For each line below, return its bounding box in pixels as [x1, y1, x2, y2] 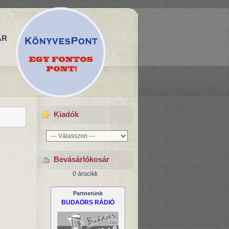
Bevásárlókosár [54, 155, 109, 164]
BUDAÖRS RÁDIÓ [61, 199, 114, 206]
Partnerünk [73, 190, 103, 196]
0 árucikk [72, 170, 98, 177]
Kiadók [54, 110, 79, 119]
